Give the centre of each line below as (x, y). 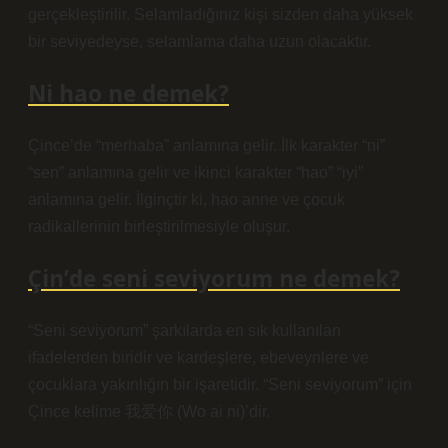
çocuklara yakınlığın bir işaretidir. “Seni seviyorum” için (220, 384)
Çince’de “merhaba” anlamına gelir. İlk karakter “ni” (206, 145)
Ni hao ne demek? (128, 93)
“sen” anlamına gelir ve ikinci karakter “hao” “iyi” (195, 172)
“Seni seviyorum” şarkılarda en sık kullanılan (184, 330)
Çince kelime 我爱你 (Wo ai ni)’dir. (149, 411)
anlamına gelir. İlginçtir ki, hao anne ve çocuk (186, 199)
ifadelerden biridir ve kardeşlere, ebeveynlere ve (198, 357)
